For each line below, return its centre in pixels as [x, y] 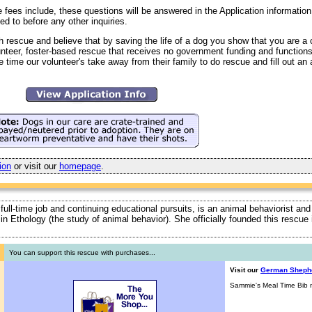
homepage [80, 166]
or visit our [35, 166]
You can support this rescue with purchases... [82, 252]
